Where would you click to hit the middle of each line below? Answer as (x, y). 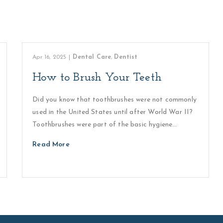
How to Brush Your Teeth (97, 78)
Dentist (126, 57)
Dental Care (92, 57)
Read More (51, 145)
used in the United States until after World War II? (113, 112)
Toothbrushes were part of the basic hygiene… (105, 125)
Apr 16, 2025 (50, 57)
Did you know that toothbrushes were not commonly (114, 100)
